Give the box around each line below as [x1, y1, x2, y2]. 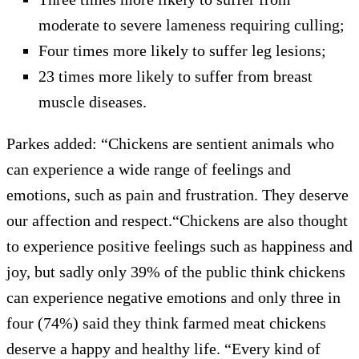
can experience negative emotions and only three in [6, 288, 341, 306]
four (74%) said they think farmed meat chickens [6, 313, 326, 332]
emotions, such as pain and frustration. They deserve [6, 185, 349, 204]
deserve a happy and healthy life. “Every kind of [6, 339, 321, 357]
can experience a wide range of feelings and [6, 159, 291, 178]
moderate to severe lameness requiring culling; [38, 15, 345, 34]
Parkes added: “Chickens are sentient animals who [6, 134, 334, 152]
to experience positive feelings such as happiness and [6, 236, 353, 255]
